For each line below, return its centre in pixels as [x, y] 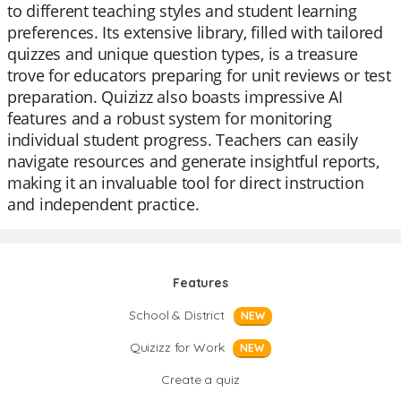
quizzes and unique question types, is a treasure [183, 54]
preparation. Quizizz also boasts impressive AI [175, 97]
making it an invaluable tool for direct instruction [186, 183]
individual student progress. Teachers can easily [183, 140]
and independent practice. [103, 204]
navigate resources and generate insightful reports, [193, 161]
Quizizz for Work [177, 347]
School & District [177, 315]
